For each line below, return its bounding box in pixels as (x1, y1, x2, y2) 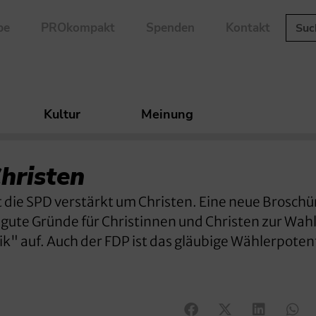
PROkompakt (40, 20, 115, 36)
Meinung (141, 106, 193, 123)
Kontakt (225, 20, 270, 36)
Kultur (44, 106, 80, 123)
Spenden (145, 20, 195, 36)
